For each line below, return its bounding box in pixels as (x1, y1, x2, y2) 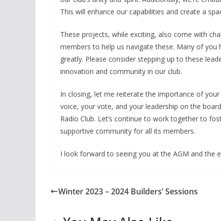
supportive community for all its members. (60, 126, 195, 136)
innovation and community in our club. (60, 66, 182, 76)
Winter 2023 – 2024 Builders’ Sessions (58, 185, 198, 197)
